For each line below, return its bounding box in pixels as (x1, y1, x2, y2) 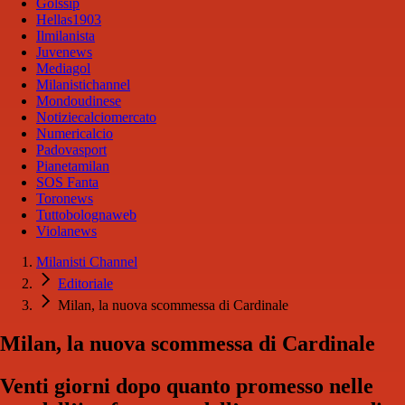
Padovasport (36, 142, 107, 158)
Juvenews (36, 44, 92, 61)
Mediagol (36, 61, 90, 77)
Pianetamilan (36, 158, 109, 174)
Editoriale (58, 276, 113, 292)
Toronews (36, 191, 93, 207)
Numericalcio (36, 126, 113, 142)
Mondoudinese (36, 93, 121, 109)
